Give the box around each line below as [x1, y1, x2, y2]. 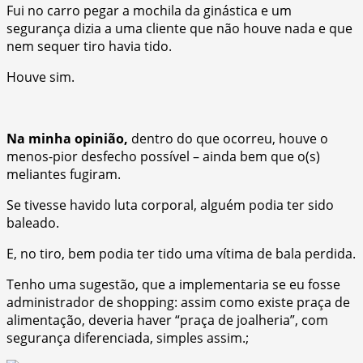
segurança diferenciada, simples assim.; [6, 328, 249, 347]
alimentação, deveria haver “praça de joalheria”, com [6, 310, 328, 329]
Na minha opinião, [6, 129, 128, 147]
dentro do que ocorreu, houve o [128, 129, 328, 147]
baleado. [6, 213, 59, 232]
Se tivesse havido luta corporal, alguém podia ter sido [6, 195, 334, 214]
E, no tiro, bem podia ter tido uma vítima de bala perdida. [6, 244, 356, 263]
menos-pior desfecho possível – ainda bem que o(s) [6, 147, 320, 165]
